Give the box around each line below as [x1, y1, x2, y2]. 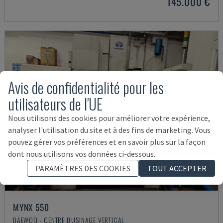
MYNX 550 [13, 201, 49, 214]
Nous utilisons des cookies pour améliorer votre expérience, [8, 112, 210, 123]
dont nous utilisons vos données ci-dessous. [8, 148, 155, 159]
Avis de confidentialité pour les [8, 76, 164, 99]
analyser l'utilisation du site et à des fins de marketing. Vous [8, 124, 211, 135]
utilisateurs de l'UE [8, 92, 103, 115]
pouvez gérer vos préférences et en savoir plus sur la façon [8, 136, 206, 147]
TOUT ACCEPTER [147, 163, 207, 173]
